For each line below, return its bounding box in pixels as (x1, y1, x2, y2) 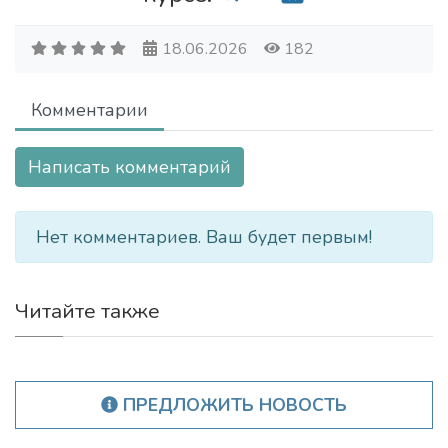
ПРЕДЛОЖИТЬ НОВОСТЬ (118, 393, 348, 417)
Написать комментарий (28, 155, 231, 179)
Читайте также (15, 297, 160, 325)
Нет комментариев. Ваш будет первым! (36, 225, 372, 249)
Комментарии (31, 98, 148, 122)
